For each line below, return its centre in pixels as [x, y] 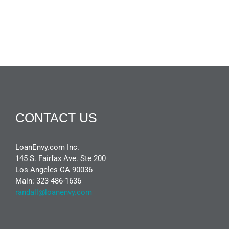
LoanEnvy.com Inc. [47, 147]
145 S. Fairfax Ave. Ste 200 [61, 158]
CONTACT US [56, 117]
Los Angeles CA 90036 [54, 169]
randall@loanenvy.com [54, 192]
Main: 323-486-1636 [48, 181]
